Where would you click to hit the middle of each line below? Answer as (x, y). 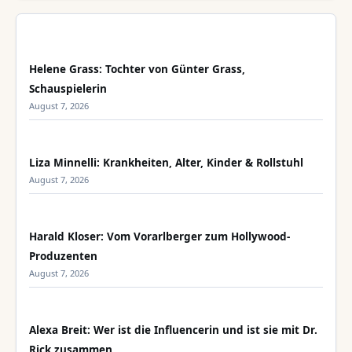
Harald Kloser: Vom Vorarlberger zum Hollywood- (159, 236)
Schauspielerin (68, 89)
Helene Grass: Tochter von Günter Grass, (137, 69)
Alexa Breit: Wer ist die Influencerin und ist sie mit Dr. (173, 330)
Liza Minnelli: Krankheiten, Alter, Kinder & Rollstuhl (166, 163)
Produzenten (63, 256)
